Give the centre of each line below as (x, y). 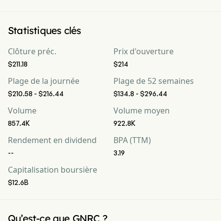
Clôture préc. (32, 51)
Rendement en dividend (52, 140)
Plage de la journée (44, 81)
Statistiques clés (45, 30)
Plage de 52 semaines (154, 81)
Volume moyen (142, 110)
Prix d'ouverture (144, 51)
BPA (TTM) (132, 140)
